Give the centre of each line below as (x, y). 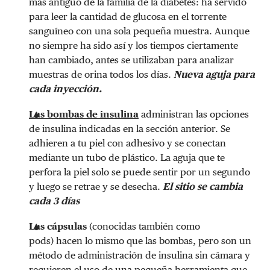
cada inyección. (65, 89)
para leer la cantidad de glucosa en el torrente (128, 16)
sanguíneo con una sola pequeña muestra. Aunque (139, 31)
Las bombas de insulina (84, 114)
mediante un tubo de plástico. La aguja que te (127, 157)
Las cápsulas (58, 226)
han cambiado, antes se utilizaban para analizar (131, 60)
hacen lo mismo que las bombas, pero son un (154, 240)
